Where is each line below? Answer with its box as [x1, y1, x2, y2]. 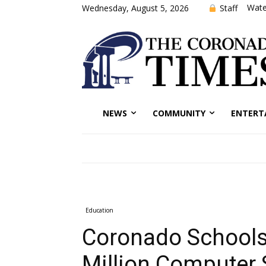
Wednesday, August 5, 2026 [82, 2, 189, 14]
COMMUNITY [153, 107, 205, 119]
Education [85, 205, 113, 214]
